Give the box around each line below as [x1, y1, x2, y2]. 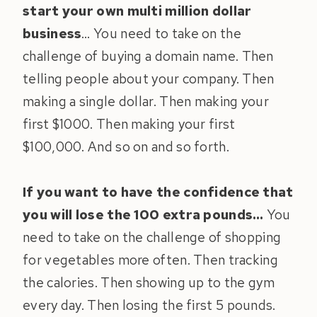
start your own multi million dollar [23, 2, 252, 21]
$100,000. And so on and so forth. [23, 138, 233, 156]
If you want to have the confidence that [23, 183, 294, 202]
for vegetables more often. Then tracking [23, 251, 278, 270]
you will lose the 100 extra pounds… [23, 206, 264, 224]
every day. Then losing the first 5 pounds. [23, 296, 276, 315]
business [23, 25, 82, 43]
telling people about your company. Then [23, 70, 275, 88]
